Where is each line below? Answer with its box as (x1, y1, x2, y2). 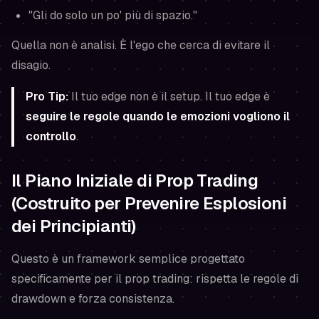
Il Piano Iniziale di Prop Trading (11, 169, 258, 192)
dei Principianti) (11, 215, 136, 237)
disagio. (11, 58, 51, 73)
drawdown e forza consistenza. (11, 291, 174, 306)
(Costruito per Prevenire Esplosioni (11, 192, 286, 214)
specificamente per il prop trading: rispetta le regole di (11, 271, 298, 286)
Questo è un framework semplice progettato (11, 251, 245, 266)
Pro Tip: (26, 89, 68, 104)
